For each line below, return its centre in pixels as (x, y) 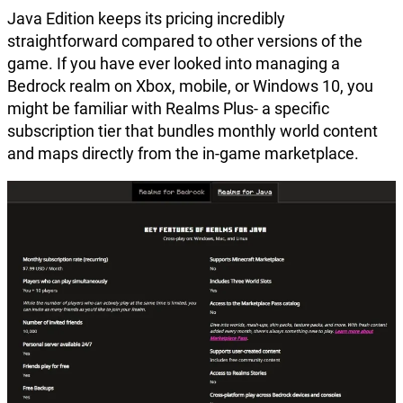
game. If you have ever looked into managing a (174, 63)
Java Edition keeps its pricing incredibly (146, 18)
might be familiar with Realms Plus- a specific (168, 108)
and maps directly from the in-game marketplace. (183, 153)
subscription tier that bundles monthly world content (193, 130)
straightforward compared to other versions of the (185, 40)
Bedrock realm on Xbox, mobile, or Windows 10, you (190, 85)
